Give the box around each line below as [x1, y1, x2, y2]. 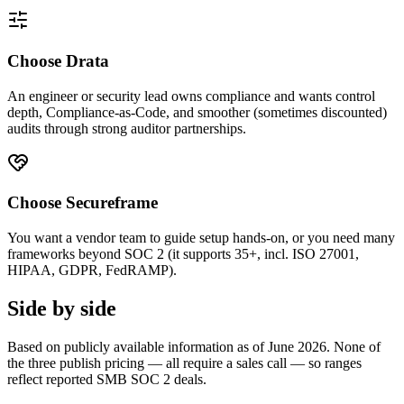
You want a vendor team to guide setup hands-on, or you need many [7, 229, 395, 245]
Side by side [7, 296, 116, 320]
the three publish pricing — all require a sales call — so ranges [7, 354, 362, 371]
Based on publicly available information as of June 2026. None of [7, 338, 381, 354]
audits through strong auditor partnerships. [7, 120, 246, 136]
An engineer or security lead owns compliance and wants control [7, 87, 375, 104]
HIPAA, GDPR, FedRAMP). [7, 262, 177, 278]
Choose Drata [7, 50, 109, 70]
